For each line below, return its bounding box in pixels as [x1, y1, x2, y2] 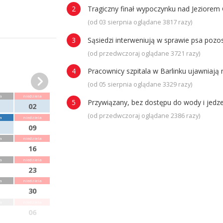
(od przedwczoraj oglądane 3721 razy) [87, 49, 200, 58]
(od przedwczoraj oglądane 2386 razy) [87, 111, 200, 120]
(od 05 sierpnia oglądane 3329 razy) [87, 80, 192, 89]
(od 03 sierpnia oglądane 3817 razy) [87, 18, 192, 27]
